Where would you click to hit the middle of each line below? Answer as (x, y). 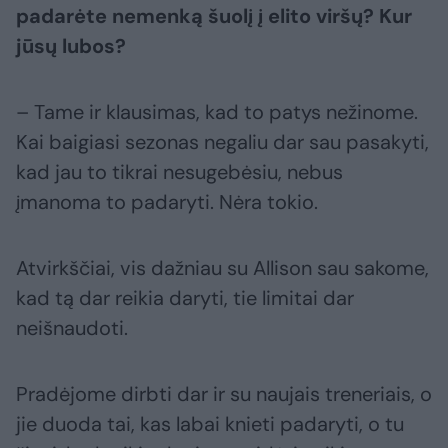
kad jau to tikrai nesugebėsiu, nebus (179, 171)
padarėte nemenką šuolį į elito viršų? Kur (214, 15)
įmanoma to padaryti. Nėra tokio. (167, 201)
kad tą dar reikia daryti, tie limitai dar (185, 297)
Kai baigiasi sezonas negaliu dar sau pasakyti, (222, 141)
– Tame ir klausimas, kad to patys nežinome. (217, 111)
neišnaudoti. (72, 327)
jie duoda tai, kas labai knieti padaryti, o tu (210, 423)
